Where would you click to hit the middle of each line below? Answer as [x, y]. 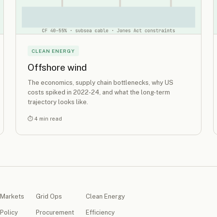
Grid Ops [49, 196]
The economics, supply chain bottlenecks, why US [101, 82]
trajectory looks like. [58, 102]
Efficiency [101, 212]
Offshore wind [57, 68]
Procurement [55, 212]
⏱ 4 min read [45, 118]
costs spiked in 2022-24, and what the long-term [99, 92]
